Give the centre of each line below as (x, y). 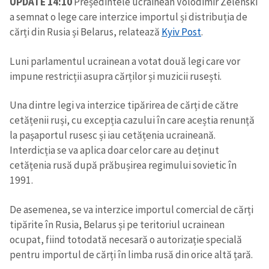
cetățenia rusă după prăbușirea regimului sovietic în (123, 165)
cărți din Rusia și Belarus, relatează (86, 32)
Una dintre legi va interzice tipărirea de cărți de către (124, 105)
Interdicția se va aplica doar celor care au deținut (114, 150)
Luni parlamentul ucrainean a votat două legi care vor (125, 61)
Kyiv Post (181, 32)
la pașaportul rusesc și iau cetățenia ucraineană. (113, 135)
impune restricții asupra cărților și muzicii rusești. (116, 76)
